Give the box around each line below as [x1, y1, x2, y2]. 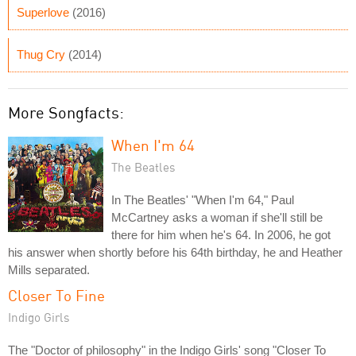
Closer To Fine [8, 286, 105, 304]
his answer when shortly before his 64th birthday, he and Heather [8, 246, 342, 259]
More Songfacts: [8, 103, 124, 122]
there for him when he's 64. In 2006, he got [111, 228, 331, 242]
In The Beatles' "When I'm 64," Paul [111, 193, 294, 207]
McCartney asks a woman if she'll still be [111, 211, 323, 224]
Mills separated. [8, 263, 90, 277]
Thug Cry [17, 48, 65, 61]
